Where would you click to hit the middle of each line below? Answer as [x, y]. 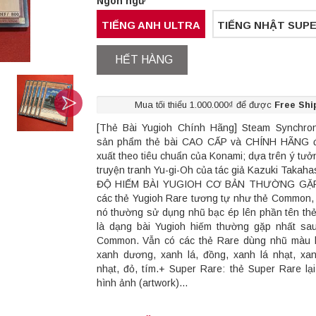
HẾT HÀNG [144, 60]
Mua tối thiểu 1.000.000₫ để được [205, 105]
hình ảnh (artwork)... [142, 283]
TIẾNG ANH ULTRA [151, 25]
